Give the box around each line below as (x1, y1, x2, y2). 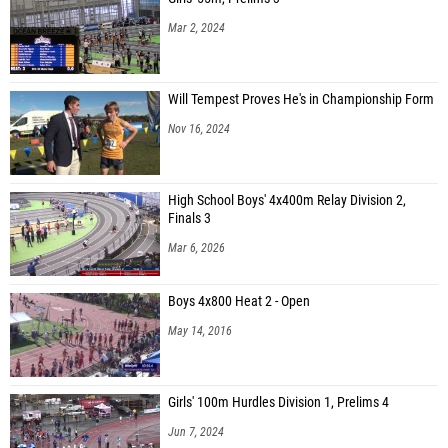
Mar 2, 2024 (168, 20, 225, 35)
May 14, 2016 (168, 323, 232, 338)
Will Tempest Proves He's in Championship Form (168, 90, 434, 108)
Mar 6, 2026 (168, 240, 225, 255)
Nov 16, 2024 (168, 121, 230, 136)
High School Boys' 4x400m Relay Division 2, (168, 191, 406, 209)
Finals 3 (168, 209, 211, 227)
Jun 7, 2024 (168, 424, 224, 439)
